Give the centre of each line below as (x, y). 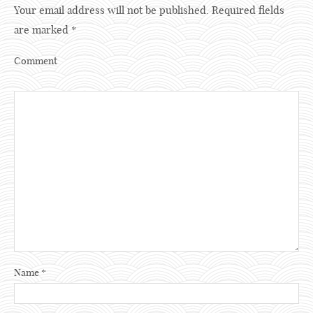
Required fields (248, 10)
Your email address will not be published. (111, 10)
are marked (43, 30)
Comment (36, 61)
